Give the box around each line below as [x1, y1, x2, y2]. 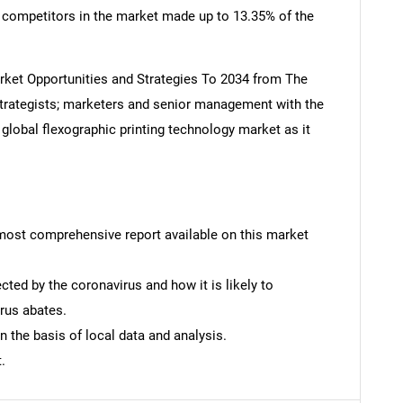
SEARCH [183, 124, 220, 139]
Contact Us [327, 351, 396, 370]
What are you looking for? [12, 152, 391, 198]
